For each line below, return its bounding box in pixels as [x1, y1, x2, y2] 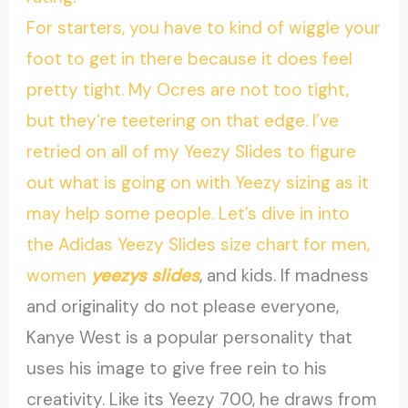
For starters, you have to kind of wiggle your [26, 15, 382, 39]
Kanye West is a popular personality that [26, 325, 353, 349]
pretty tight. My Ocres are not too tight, [26, 77, 350, 101]
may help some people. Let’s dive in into [26, 201, 351, 225]
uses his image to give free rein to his [26, 356, 328, 380]
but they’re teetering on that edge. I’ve [26, 108, 340, 132]
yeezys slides [91, 263, 200, 287]
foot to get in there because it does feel [26, 46, 353, 70]
